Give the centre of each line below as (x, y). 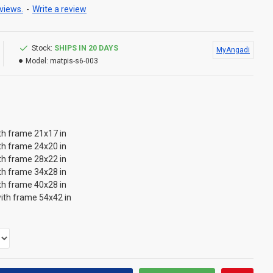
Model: (37, 61)
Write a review (59, 9)
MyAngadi (233, 50)
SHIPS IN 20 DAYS (86, 48)
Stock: (42, 48)
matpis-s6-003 (74, 61)
